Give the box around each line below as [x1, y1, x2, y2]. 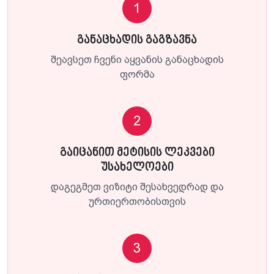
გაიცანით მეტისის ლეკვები [59, 145, 215, 160]
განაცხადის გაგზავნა [77, 32, 197, 48]
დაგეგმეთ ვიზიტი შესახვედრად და [50, 180, 224, 193]
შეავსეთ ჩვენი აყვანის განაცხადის [50, 53, 224, 65]
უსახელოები [100, 160, 174, 175]
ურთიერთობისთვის [88, 195, 186, 207]
